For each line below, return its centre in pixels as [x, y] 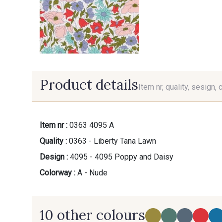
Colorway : [57, 172]
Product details [89, 85]
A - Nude [92, 172]
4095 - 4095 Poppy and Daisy [122, 157]
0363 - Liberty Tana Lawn [112, 141]
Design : [54, 157]
